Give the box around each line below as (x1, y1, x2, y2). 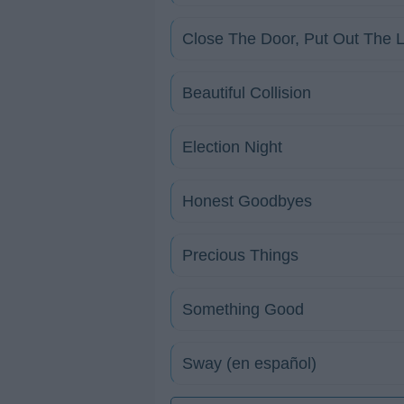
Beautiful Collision (182, 84, 311, 102)
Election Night (182, 138, 282, 156)
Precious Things (182, 246, 298, 264)
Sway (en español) (182, 354, 317, 372)
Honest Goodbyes (182, 192, 312, 210)
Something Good (182, 300, 304, 318)
